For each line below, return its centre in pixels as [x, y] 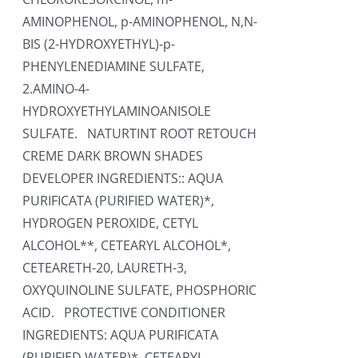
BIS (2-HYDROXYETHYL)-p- [99, 44]
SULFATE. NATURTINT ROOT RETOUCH [140, 133]
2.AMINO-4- [56, 89]
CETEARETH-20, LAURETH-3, [105, 268]
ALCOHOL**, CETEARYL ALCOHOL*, [127, 245]
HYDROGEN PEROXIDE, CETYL [111, 223]
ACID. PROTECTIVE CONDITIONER [124, 312]
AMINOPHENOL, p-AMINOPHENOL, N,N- [140, 22]
